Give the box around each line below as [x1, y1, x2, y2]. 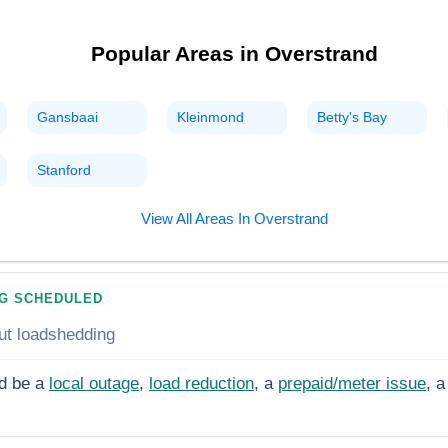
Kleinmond [177, 109, 244, 126]
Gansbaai [37, 109, 98, 126]
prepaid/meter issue [278, 373, 426, 393]
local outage [49, 373, 139, 393]
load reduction [149, 373, 254, 393]
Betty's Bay [317, 109, 387, 126]
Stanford [37, 162, 91, 179]
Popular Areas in [90, 42, 265, 66]
